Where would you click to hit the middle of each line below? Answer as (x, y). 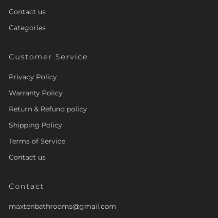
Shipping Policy (36, 125)
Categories (27, 28)
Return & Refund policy (48, 109)
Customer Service (48, 57)
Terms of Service (37, 141)
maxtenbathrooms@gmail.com (63, 207)
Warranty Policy (36, 93)
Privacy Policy (33, 77)
